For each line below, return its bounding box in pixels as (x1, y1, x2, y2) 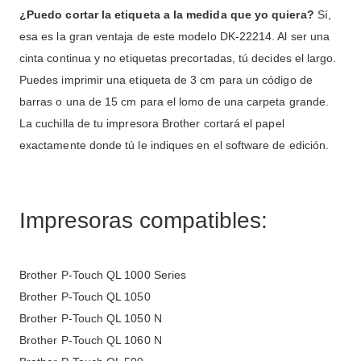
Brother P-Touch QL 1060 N (19, 334, 162, 347)
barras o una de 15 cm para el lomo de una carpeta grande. (19, 95, 329, 109)
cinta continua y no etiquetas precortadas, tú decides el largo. (19, 52, 337, 65)
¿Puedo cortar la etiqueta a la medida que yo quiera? (19, 8, 314, 22)
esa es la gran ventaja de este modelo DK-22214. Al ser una (19, 30, 330, 44)
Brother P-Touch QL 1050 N (19, 312, 162, 326)
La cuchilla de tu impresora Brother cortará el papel (19, 117, 284, 131)
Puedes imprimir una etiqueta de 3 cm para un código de (19, 73, 313, 87)
